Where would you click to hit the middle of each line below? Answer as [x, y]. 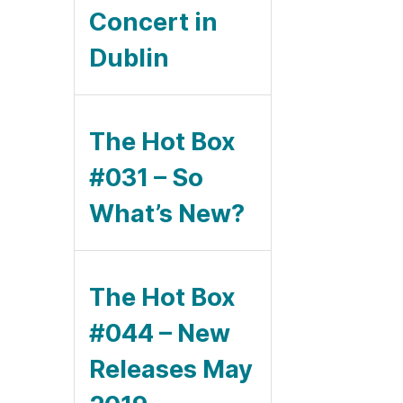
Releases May [171, 369]
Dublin [129, 58]
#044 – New [160, 333]
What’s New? [167, 213]
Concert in [153, 22]
